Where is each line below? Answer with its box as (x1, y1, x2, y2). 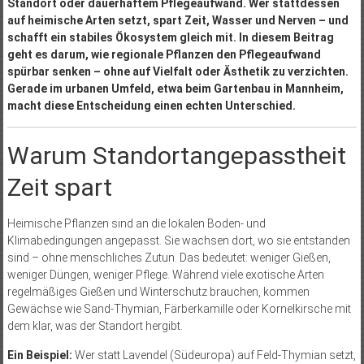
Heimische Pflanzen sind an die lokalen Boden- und (6, 216, 266, 230)
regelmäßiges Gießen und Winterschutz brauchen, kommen (6, 284, 310, 298)
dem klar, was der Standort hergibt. (6, 318, 183, 332)
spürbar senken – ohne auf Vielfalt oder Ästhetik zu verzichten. (6, 64, 349, 78)
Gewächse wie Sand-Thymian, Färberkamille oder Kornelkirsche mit (6, 301, 351, 315)
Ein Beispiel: (6, 348, 72, 362)
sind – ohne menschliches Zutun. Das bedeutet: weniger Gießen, (6, 250, 331, 264)
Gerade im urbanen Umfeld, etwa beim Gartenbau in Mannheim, (6, 81, 344, 95)
